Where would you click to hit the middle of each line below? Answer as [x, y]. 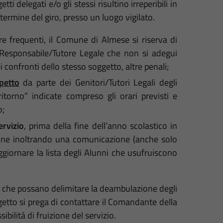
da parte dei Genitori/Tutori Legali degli [98, 83]
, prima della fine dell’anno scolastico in [101, 125]
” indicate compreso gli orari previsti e [101, 96]
